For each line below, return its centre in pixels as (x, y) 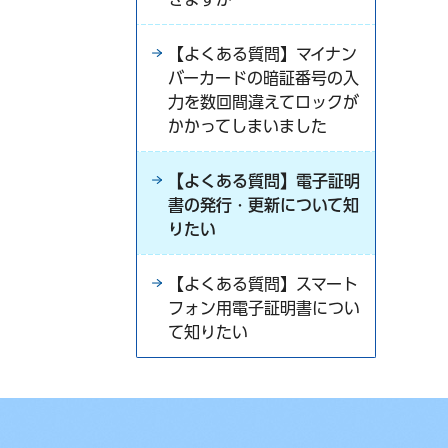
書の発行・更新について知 (263, 205)
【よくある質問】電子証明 (264, 181)
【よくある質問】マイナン (262, 54)
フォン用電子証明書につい (264, 308)
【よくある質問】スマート (263, 284)
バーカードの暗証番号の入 (263, 78)
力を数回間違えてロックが (263, 102)
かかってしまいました (247, 126)
